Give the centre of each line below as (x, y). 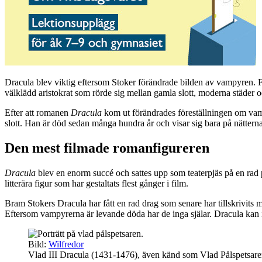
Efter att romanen (38, 113)
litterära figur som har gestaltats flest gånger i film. (96, 184)
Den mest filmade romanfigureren (107, 148)
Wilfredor (66, 244)
